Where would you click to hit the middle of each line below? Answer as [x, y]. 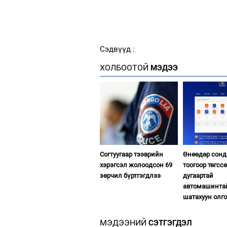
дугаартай [198, 175]
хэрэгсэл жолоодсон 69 [136, 165]
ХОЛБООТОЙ [124, 67]
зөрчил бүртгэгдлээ [130, 175]
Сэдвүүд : [117, 49]
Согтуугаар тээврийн [131, 154]
